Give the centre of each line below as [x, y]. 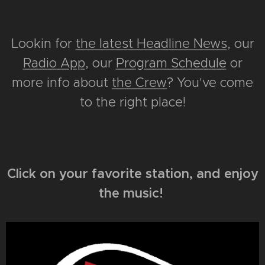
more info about [62, 83]
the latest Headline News [151, 44]
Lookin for [43, 44]
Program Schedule [171, 63]
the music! [132, 193]
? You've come [210, 83]
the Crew [139, 83]
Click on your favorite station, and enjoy [132, 174]
